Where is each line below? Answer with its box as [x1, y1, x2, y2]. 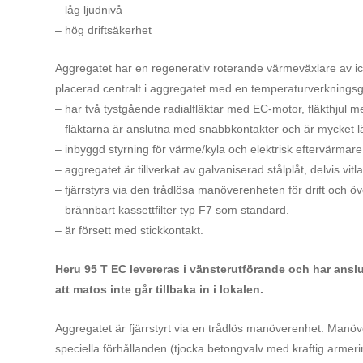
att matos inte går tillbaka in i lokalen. [54, 282, 267, 296]
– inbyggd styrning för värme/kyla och [54, 143, 250, 156]
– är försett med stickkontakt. [54, 224, 207, 237]
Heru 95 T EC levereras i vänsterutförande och [54, 262, 313, 275]
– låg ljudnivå [54, 2, 122, 16]
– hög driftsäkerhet [54, 23, 152, 36]
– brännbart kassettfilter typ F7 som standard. [54, 203, 293, 217]
